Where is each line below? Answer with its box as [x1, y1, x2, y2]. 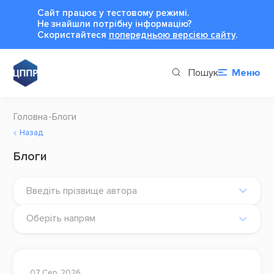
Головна [13, 111, 48, 123]
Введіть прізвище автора [26, 184, 138, 197]
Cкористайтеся [37, 29, 109, 41]
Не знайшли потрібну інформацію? [37, 18, 192, 30]
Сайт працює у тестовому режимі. [37, 7, 189, 19]
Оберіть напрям [26, 212, 96, 225]
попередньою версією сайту [108, 29, 235, 41]
